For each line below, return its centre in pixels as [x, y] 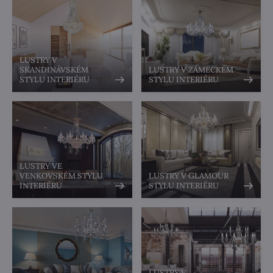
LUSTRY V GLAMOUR [188, 176]
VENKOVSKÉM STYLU [61, 176]
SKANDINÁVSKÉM [54, 70]
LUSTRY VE [41, 166]
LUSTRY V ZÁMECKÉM [191, 70]
